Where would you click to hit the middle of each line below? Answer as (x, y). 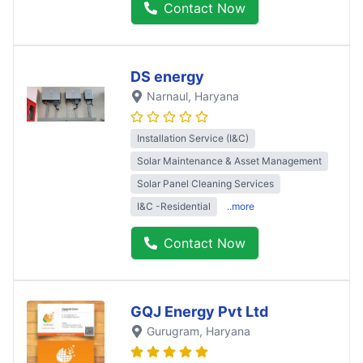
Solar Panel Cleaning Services (205, 183)
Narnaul (167, 96)
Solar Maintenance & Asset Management (229, 160)
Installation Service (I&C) (193, 138)
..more (241, 206)
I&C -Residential (174, 206)
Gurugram (173, 331)
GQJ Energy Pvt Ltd (199, 311)
